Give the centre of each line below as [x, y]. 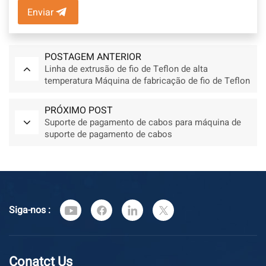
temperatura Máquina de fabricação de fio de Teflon [147, 81]
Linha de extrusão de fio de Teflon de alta [126, 69]
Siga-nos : [30, 210]
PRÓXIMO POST [79, 111]
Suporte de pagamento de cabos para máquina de [143, 123]
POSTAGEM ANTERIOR [93, 57]
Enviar [40, 13]
